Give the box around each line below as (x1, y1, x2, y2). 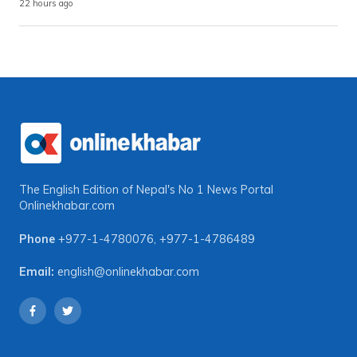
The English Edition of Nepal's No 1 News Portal (19, 182, 273, 198)
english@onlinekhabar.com (57, 265, 199, 280)
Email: (19, 265, 54, 280)
